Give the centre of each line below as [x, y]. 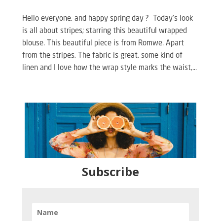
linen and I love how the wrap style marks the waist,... [109, 68]
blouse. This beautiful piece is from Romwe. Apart [103, 43]
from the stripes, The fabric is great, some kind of [102, 56]
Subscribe [110, 171]
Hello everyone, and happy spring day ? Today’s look [107, 19]
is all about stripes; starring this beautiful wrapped [104, 31]
